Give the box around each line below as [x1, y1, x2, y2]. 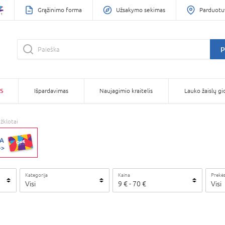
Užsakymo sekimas [116, 6, 165, 14]
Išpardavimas [34, 87, 68, 94]
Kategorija [25, 172, 48, 178]
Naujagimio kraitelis [99, 87, 153, 94]
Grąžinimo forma [38, 6, 82, 14]
